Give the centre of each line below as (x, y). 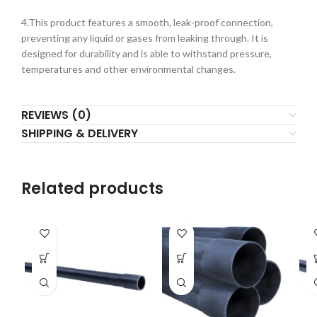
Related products (92, 189)
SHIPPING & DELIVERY (80, 134)
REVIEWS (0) (56, 115)
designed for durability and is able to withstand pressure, (146, 54)
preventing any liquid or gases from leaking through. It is (145, 38)
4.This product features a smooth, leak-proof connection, (147, 23)
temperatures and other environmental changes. (128, 69)
